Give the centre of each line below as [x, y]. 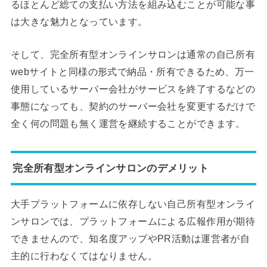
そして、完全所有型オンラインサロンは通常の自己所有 [133, 55]
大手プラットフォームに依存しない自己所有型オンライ [133, 204]
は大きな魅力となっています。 [79, 21]
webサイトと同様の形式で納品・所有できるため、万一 [132, 72]
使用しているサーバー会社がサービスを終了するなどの [133, 89]
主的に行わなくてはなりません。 [84, 255]
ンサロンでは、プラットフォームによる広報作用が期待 [133, 221]
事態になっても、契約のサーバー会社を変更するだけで [133, 106]
